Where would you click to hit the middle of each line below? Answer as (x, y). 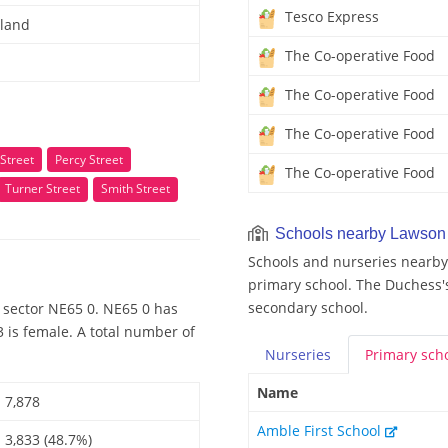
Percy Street (89, 159)
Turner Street (42, 189)
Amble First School (321, 431)
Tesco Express (330, 17)
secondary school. (308, 308)
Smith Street (135, 189)
